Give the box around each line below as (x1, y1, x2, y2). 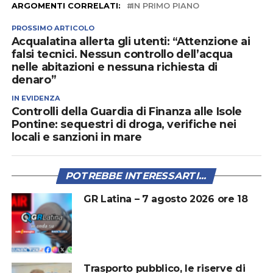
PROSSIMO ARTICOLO (11, 23, 94, 32)
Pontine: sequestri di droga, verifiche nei (11, 117, 236, 130)
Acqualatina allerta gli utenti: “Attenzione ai (11, 34, 250, 48)
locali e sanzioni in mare (11, 130, 142, 143)
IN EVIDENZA (11, 93, 60, 102)
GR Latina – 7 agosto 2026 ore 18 (83, 193, 248, 205)
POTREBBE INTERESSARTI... (65, 169, 209, 182)
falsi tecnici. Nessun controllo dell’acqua (11, 47, 233, 60)
